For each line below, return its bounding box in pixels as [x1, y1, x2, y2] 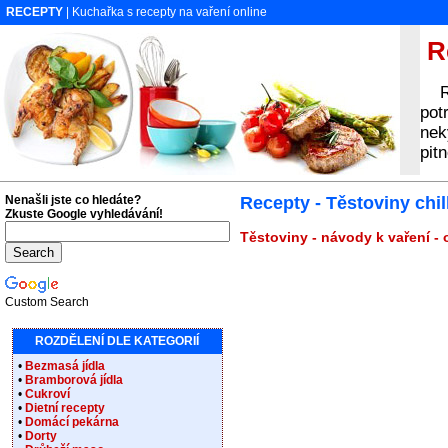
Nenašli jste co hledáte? [5, 193, 141, 207]
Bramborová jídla [25, 373, 123, 387]
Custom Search [5, 295, 89, 309]
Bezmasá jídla [25, 359, 105, 373]
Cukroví [25, 387, 70, 401]
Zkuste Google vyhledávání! [5, 207, 163, 221]
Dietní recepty [25, 401, 105, 415]
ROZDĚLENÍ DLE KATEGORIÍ [35, 334, 200, 348]
